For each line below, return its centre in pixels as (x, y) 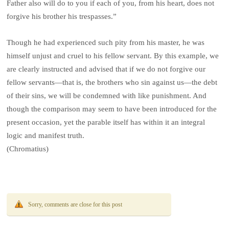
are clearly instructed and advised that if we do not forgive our (106, 69)
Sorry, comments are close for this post (75, 204)
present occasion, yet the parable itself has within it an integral (106, 122)
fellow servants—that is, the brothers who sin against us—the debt (112, 82)
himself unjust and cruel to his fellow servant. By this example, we (113, 55)
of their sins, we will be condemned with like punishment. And (107, 95)
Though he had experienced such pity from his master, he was (106, 42)
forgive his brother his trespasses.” (62, 17)
